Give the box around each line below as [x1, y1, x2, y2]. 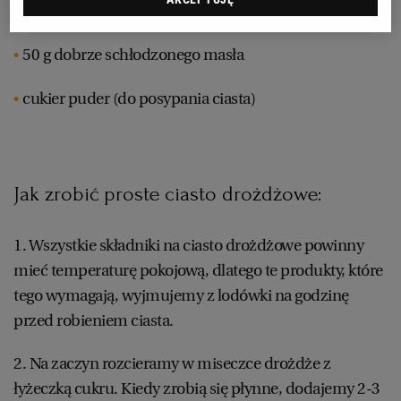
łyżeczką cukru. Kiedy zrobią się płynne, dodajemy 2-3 [13, 378, 380, 398]
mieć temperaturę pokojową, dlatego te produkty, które [13, 260, 383, 280]
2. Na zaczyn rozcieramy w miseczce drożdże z [13, 353, 330, 373]
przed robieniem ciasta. [13, 310, 176, 330]
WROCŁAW [159, 17, 242, 33]
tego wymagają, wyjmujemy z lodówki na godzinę [13, 285, 349, 305]
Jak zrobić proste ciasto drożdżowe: [13, 181, 327, 206]
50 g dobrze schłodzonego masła [22, 44, 247, 64]
